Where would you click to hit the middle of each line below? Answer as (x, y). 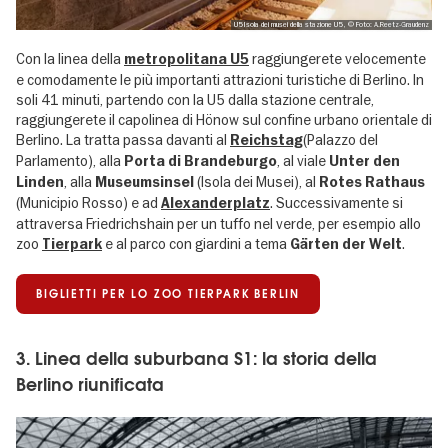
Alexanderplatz (215, 203)
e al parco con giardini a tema (196, 243)
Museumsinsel (144, 182)
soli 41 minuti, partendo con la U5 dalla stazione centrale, (195, 99)
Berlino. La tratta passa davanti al (123, 139)
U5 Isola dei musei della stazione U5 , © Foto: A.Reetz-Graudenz (331, 25)
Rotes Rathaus (372, 182)
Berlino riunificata (90, 385)
